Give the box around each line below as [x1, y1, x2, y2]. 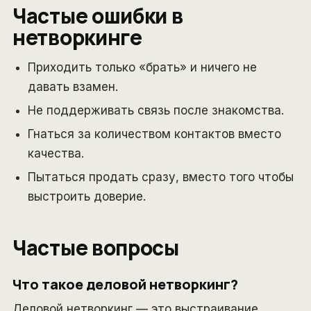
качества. [28, 146, 84, 160]
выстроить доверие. [28, 189, 146, 203]
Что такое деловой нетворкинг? [12, 274, 238, 294]
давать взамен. [28, 79, 118, 94]
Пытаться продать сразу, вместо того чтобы [28, 169, 294, 184]
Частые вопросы [12, 233, 179, 262]
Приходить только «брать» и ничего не [28, 60, 257, 74]
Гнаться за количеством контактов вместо [28, 126, 281, 141]
